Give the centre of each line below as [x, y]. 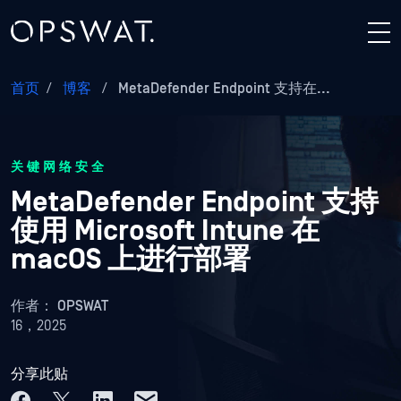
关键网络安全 [59, 167]
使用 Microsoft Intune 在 [165, 231]
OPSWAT [83, 306]
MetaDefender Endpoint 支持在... [222, 89]
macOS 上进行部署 [132, 260]
